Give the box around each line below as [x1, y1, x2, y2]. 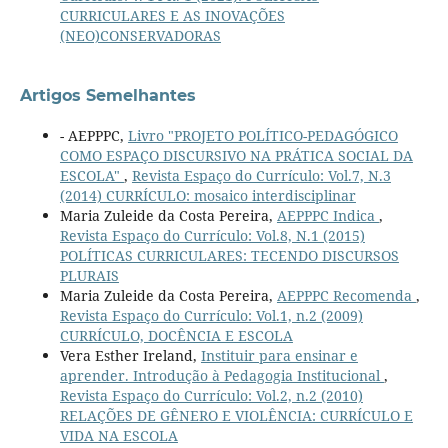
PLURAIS [59, 266, 119, 286]
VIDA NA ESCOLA [59, 426, 178, 446]
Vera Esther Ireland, [59, 346, 201, 366]
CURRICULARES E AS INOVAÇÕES [59, 6, 285, 26]
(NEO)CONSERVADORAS [59, 26, 221, 46]
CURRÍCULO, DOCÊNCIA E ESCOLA [59, 326, 293, 346]
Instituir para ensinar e [200, 346, 358, 366]
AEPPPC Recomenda [276, 286, 416, 306]
